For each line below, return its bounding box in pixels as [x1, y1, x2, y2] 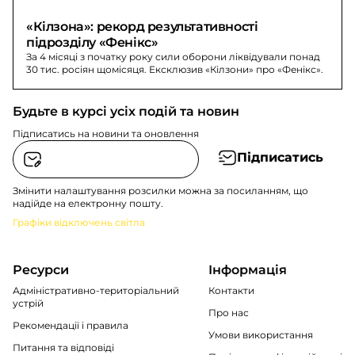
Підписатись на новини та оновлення [13, 127, 199, 139]
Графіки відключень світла [13, 216, 145, 228]
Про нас [208, 306, 249, 319]
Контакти [208, 284, 254, 296]
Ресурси [13, 261, 69, 277]
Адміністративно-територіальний [13, 284, 179, 296]
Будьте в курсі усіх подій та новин [13, 103, 239, 119]
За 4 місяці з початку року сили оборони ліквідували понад [26, 50, 321, 63]
